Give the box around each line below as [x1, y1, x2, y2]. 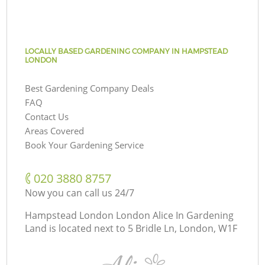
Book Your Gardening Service [25, 138, 144, 151]
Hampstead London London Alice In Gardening [25, 208, 234, 222]
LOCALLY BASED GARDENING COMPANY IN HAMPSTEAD [25, 46, 228, 56]
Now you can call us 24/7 [25, 186, 135, 199]
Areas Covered [25, 124, 85, 137]
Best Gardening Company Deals [25, 82, 154, 94]
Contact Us [25, 110, 69, 122]
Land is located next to [25, 221, 126, 235]
